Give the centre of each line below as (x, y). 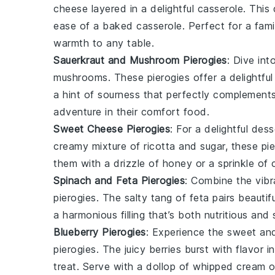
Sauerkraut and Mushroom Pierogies (140, 60)
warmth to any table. (104, 43)
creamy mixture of (99, 146)
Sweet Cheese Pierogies (112, 129)
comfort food (174, 111)
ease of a (78, 25)
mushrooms (81, 77)
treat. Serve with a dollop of (123, 266)
